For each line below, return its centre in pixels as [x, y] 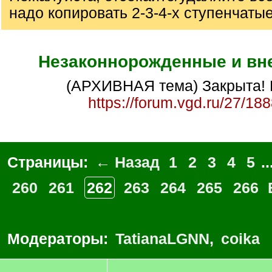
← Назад [127, 162]
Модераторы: [60, 239]
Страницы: [50, 162]
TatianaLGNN [162, 239]
